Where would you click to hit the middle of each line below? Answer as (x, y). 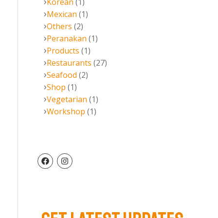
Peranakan (67, 38)
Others (59, 26)
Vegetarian (67, 99)
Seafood (62, 75)
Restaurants (69, 63)
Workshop (66, 111)
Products (63, 51)
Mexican (62, 14)
